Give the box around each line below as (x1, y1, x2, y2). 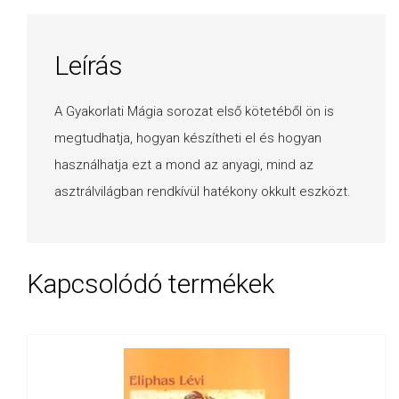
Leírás (54, 49, 123, 81)
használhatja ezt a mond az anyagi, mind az (54, 156, 313, 173)
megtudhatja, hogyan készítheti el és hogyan (54, 129, 322, 146)
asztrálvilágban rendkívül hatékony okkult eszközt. (54, 183, 351, 199)
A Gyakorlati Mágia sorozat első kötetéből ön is (54, 102, 334, 119)
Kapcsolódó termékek (27, 268, 274, 300)
